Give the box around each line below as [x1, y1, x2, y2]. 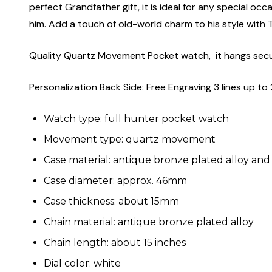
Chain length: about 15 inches [44, 236, 188, 248]
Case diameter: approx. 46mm [44, 174, 189, 186]
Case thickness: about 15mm [44, 195, 182, 207]
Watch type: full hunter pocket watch [44, 112, 231, 124]
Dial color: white [44, 257, 121, 269]
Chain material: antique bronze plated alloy [44, 216, 256, 228]
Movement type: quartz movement [44, 133, 218, 145]
